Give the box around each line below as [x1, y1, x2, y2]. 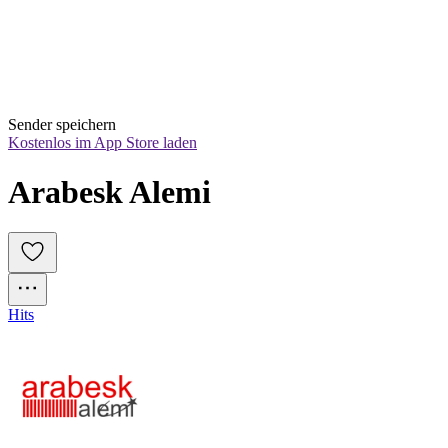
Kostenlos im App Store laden [8, 134, 197, 152]
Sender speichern [8, 116, 116, 134]
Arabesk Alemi [8, 173, 211, 210]
